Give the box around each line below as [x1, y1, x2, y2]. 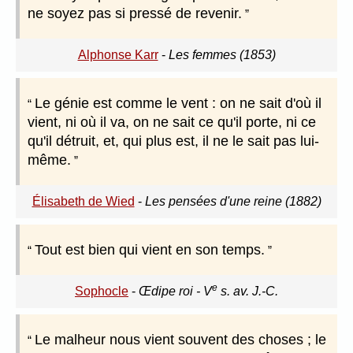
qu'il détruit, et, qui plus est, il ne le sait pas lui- [28, 133, 319, 150]
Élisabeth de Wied [32, 195, 135, 209]
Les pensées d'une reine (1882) [144, 195, 321, 209]
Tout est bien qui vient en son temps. [35, 242, 265, 258]
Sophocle [75, 284, 128, 299]
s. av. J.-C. [217, 284, 278, 299]
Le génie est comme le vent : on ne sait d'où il [35, 95, 321, 112]
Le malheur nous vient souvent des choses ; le [35, 332, 326, 348]
